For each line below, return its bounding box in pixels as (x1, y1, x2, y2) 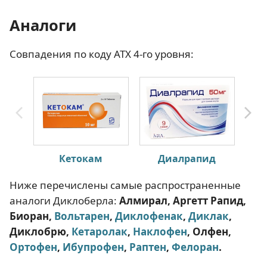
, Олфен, (187, 224, 231, 238)
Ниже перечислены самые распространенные (10, 178, 241, 192)
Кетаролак (72, 224, 128, 238)
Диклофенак (115, 209, 183, 223)
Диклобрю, (10, 224, 72, 238)
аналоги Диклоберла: (10, 193, 119, 207)
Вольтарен (54, 209, 110, 223)
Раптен (129, 240, 166, 254)
